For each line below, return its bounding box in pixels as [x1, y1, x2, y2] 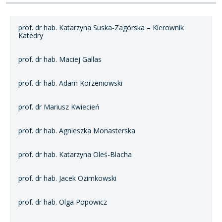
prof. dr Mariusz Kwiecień [18, 102, 100, 112]
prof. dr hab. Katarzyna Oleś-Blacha [18, 150, 132, 160]
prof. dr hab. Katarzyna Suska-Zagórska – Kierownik [18, 23, 184, 33]
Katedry [18, 31, 43, 41]
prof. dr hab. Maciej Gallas [18, 55, 102, 64]
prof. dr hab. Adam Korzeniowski [18, 78, 122, 88]
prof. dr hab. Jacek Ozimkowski [18, 173, 116, 183]
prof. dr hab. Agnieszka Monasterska [18, 126, 135, 136]
